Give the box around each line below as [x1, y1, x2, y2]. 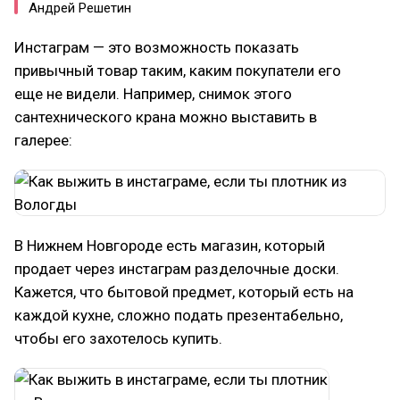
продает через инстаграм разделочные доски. [14, 260, 339, 278]
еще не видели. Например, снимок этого [14, 85, 292, 103]
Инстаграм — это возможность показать [14, 38, 299, 56]
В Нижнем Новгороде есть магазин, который [14, 237, 325, 254]
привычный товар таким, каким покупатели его [14, 62, 341, 79]
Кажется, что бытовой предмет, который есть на [14, 283, 354, 301]
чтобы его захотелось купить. [14, 329, 222, 347]
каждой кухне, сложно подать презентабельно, [14, 306, 343, 324]
